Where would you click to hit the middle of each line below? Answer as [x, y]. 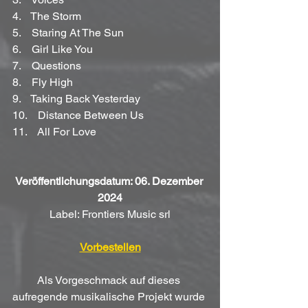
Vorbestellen [110, 247]
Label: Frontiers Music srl [110, 214]
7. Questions [47, 66]
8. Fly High [43, 82]
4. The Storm [47, 16]
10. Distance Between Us [78, 115]
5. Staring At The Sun [68, 33]
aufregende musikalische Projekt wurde [110, 297]
